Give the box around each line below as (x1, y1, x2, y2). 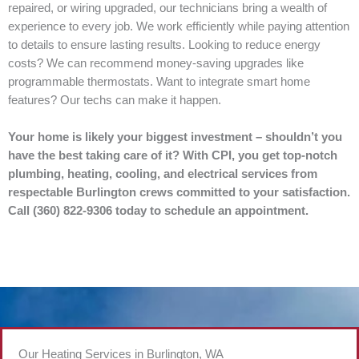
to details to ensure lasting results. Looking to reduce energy (8, 38, 321, 51)
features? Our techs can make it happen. (8, 93, 221, 107)
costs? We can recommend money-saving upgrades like (8, 56, 304, 70)
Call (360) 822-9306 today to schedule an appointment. (8, 204, 309, 217)
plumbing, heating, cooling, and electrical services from (8, 167, 317, 180)
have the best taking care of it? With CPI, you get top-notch (8, 148, 337, 162)
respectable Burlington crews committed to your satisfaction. (8, 185, 350, 199)
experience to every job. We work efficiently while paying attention (8, 19, 349, 33)
